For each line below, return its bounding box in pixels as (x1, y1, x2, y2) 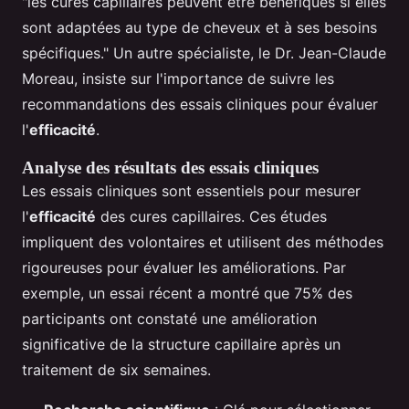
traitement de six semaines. (22, 361, 211, 380)
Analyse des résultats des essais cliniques (22, 158, 319, 178)
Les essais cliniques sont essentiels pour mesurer (22, 182, 361, 201)
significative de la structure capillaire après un (22, 335, 341, 354)
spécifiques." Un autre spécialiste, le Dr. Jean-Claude (22, 44, 386, 63)
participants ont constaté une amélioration (22, 309, 317, 329)
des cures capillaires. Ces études (96, 207, 327, 226)
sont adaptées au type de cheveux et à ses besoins (22, 18, 377, 37)
